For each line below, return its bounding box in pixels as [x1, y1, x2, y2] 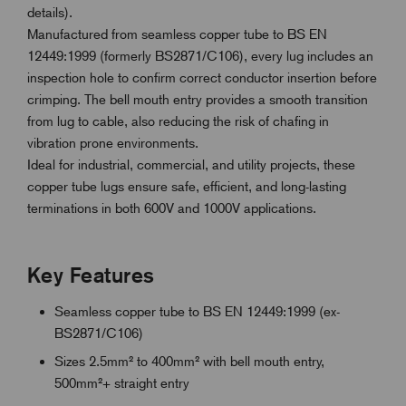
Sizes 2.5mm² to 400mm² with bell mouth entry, [54, 353, 324, 370]
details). [27, 4, 72, 21]
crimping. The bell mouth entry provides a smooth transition [27, 91, 368, 108]
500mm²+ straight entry [54, 374, 189, 391]
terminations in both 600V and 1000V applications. [27, 199, 316, 217]
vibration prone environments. [27, 134, 198, 151]
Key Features [27, 262, 155, 287]
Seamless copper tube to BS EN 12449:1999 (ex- [54, 303, 340, 320]
